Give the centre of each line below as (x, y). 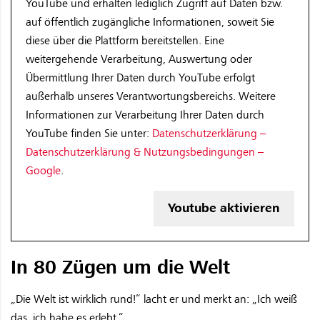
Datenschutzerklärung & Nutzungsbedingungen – (145, 152)
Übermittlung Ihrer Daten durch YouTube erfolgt (140, 78)
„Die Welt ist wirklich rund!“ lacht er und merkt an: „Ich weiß (154, 300)
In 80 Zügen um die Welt (120, 268)
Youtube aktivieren (224, 209)
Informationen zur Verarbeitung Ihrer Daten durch (145, 115)
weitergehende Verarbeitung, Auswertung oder (139, 60)
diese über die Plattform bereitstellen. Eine (125, 41)
